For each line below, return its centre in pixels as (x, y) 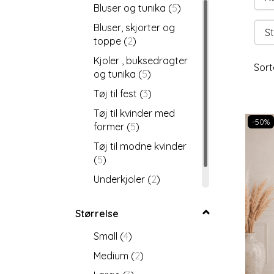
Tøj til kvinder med (134, 113)
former (110, 126)
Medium (112, 255)
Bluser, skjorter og (134, 27)
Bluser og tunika (131, 8)
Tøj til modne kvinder (140, 146)
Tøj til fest (117, 93)
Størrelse (97, 213)
